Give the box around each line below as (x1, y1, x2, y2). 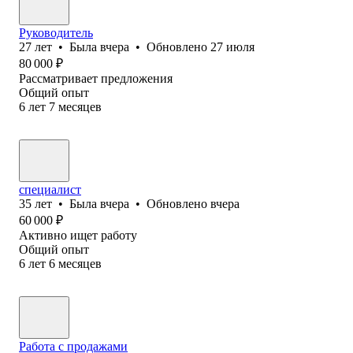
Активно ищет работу (19, 228, 137, 242)
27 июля (210, 39, 255, 54)
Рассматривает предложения (19, 71, 173, 85)
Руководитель (19, 25, 93, 39)
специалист (19, 182, 81, 196)
